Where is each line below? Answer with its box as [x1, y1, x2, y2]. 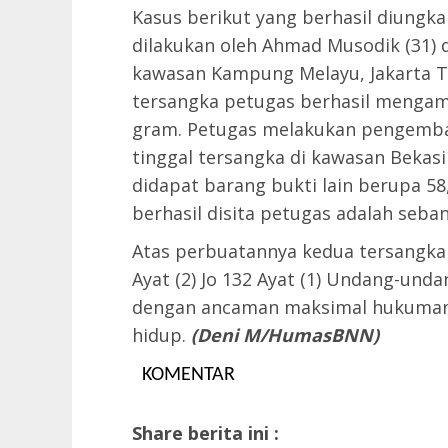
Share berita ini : [132, 421, 279, 445]
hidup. [132, 323, 191, 347]
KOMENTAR [142, 365, 235, 385]
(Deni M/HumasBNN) [191, 323, 379, 347]
